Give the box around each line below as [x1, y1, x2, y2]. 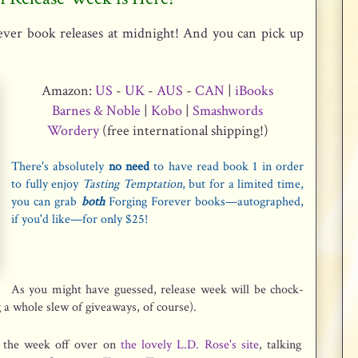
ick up [268, 24, 304, 42]
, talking [258, 336, 301, 353]
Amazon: [42, 82, 95, 100]
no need [108, 158, 149, 175]
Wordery [46, 121, 99, 140]
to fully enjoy [11, 176, 82, 193]
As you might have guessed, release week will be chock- [11, 281, 304, 298]
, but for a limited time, [181, 176, 304, 193]
